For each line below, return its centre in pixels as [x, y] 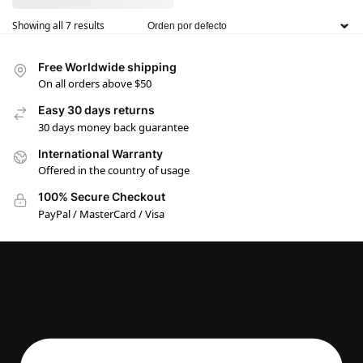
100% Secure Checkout [102, 197]
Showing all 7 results [58, 26]
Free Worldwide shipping [107, 67]
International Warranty [100, 153]
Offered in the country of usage [114, 171]
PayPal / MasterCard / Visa [101, 214]
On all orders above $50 [95, 84]
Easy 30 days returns [96, 110]
